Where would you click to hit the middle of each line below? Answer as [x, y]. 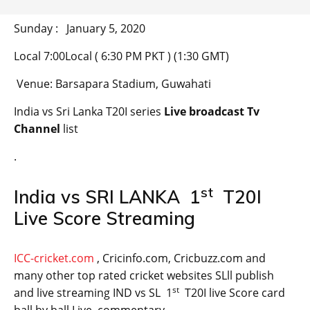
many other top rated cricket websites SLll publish [144, 276]
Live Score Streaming [104, 219]
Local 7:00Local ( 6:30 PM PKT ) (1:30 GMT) [121, 56]
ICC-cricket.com [55, 258]
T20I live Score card [232, 293]
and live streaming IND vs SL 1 [93, 293]
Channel [37, 129]
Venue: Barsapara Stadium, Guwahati [112, 84]
